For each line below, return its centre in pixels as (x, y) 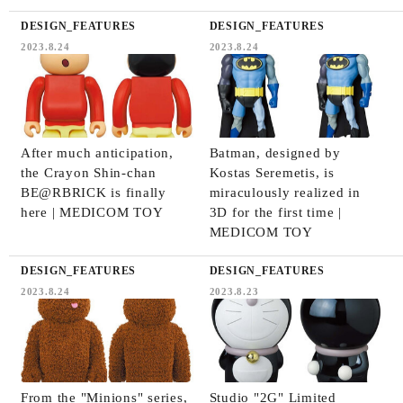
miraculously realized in (285, 192)
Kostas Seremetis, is (272, 172)
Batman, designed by (275, 152)
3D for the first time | (275, 212)
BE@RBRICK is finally (93, 192)
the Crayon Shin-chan (88, 172)
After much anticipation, (97, 152)
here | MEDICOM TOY (92, 212)
